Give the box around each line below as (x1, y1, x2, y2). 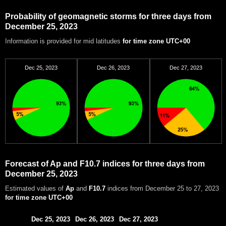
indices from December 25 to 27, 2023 (105, 185, 219, 193)
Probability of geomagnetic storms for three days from (5, 12, 211, 21)
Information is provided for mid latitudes (5, 37, 123, 45)
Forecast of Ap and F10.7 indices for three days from (5, 159, 205, 168)
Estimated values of (5, 185, 66, 193)
